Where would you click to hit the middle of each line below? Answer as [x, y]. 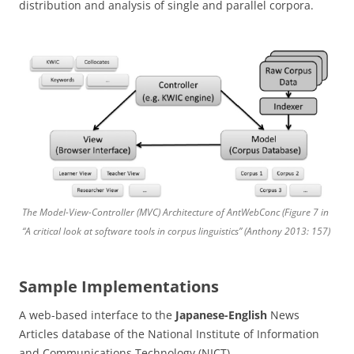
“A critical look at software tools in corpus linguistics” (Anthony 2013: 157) [176, 232]
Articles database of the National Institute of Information [169, 334]
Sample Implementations [119, 287]
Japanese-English [221, 315]
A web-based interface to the [97, 315]
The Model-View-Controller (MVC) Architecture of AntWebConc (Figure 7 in [175, 213]
